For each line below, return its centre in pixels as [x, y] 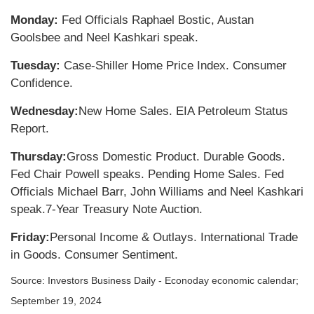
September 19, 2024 [56, 301]
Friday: [30, 237]
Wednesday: [45, 111]
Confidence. [42, 83]
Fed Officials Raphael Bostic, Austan [156, 20]
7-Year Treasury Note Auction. [124, 209]
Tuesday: [37, 65]
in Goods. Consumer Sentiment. [94, 254]
